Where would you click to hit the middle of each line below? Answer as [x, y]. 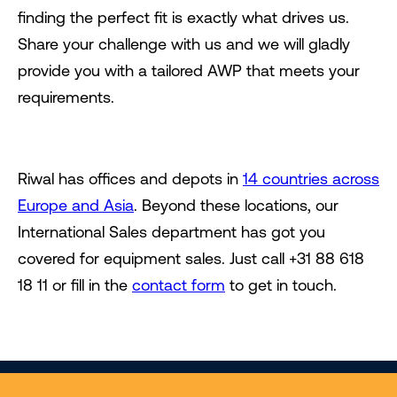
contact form [179, 285]
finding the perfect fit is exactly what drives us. [183, 18]
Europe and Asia [76, 206]
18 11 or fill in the [75, 285]
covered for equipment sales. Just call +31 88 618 [191, 259]
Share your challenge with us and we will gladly [184, 44]
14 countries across [311, 179]
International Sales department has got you [171, 232]
